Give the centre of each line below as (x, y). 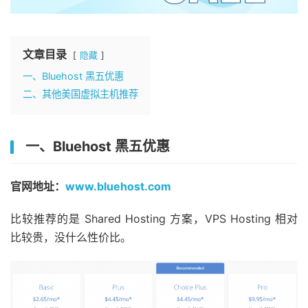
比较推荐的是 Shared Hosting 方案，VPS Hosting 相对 (154, 218)
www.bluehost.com (118, 186)
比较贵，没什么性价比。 (71, 237)
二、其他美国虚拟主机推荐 (80, 93)
